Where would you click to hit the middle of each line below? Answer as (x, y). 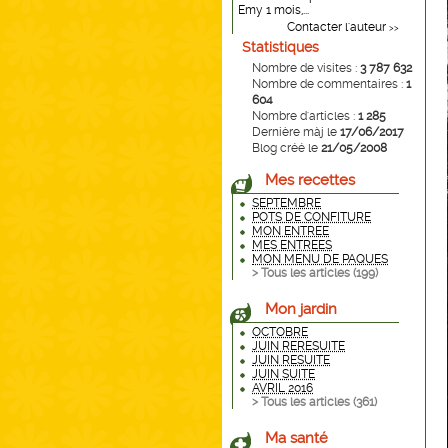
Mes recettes (310, 180)
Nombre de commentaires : (329, 84)
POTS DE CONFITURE (311, 217)
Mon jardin (301, 309)
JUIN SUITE (283, 374)
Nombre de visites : (306, 68)
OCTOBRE (280, 332)
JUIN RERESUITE (298, 346)
